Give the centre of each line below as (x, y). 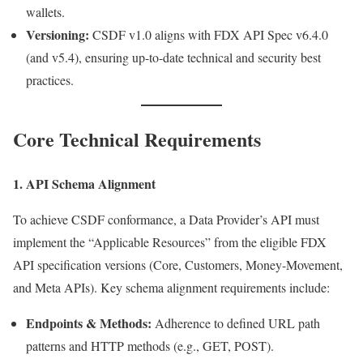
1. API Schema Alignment (84, 183)
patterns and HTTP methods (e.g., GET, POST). (150, 345)
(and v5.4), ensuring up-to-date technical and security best (173, 57)
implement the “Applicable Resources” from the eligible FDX (170, 241)
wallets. (45, 11)
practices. (50, 79)
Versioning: (58, 34)
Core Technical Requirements (137, 139)
